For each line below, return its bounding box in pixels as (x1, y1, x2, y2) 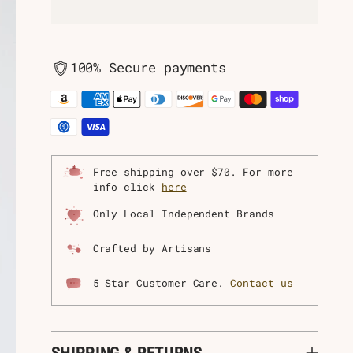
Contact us (230, 275, 293, 290)
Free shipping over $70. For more (92, 164, 293, 179)
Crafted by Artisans (92, 240, 212, 255)
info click (92, 179, 162, 194)
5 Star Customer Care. (92, 275, 231, 290)
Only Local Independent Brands (92, 206, 274, 221)
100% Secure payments (69, 59, 227, 77)
